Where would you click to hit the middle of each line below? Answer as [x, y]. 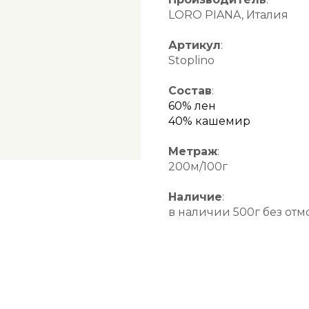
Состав [190, 90]
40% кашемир [209, 121]
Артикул [195, 45]
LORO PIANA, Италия [228, 14]
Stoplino [191, 60]
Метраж [193, 151]
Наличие [195, 197]
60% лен [192, 106]
